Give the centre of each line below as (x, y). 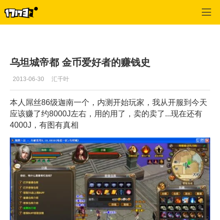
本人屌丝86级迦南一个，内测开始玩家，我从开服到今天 (109, 103)
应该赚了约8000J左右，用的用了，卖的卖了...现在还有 (106, 114)
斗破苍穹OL (55, 11)
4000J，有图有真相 (44, 125)
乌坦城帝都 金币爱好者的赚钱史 (80, 62)
